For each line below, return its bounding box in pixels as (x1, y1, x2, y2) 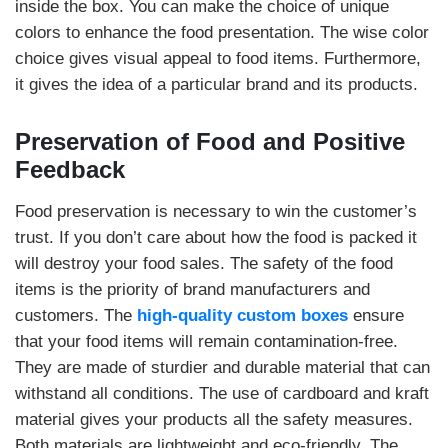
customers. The (15, 306, 137, 325)
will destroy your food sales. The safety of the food (15, 254, 393, 273)
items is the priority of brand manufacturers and (15, 280, 370, 299)
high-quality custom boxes (137, 306, 348, 325)
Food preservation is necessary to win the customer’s (15, 202, 417, 221)
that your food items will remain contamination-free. (15, 332, 398, 351)
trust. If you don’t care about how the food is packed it (15, 228, 417, 247)
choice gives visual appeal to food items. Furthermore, (15, 49, 421, 68)
